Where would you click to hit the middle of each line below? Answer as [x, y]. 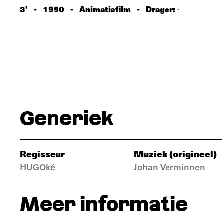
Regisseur [42, 153]
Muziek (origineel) [175, 153]
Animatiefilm [105, 9]
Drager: [162, 9]
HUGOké [37, 167]
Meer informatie [104, 204]
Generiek [67, 118]
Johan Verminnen [169, 167]
